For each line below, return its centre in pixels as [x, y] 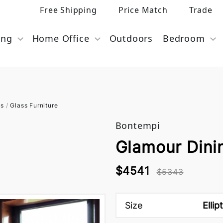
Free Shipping [68, 10]
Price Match [143, 10]
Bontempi [138, 125]
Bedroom [184, 38]
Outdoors [131, 38]
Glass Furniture [34, 105]
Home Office [61, 38]
